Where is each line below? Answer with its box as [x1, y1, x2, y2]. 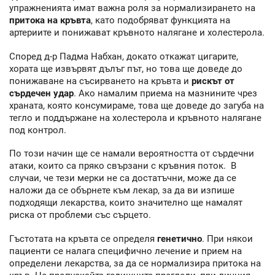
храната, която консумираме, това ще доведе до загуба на [9, 99, 264, 111]
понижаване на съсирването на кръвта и [9, 75, 192, 87]
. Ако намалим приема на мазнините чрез [74, 87, 257, 99]
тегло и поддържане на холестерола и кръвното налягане [9, 112, 261, 123]
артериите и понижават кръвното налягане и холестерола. [9, 27, 265, 39]
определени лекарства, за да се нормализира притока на [9, 257, 261, 269]
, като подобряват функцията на [91, 15, 230, 26]
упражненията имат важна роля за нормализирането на [9, 2, 255, 14]
